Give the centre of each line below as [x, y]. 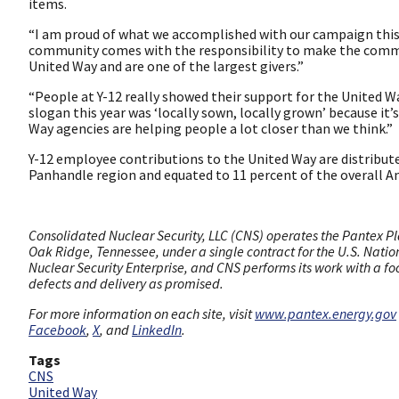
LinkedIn [157, 329]
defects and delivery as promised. [126, 283]
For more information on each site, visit [142, 313]
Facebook [57, 329]
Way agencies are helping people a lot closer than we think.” [211, 128]
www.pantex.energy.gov [326, 313]
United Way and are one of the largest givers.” [166, 65]
